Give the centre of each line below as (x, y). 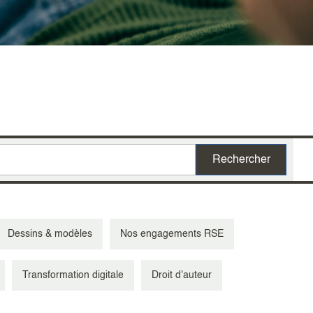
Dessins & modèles (50, 234)
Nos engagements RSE (172, 234)
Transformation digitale (73, 276)
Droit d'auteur (182, 276)
